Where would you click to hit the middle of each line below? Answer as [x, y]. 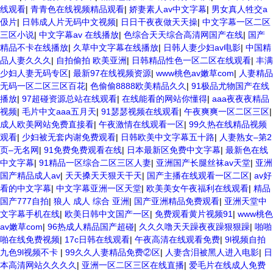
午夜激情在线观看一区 [141, 124]
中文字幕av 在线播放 [79, 35]
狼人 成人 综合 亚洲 [91, 201]
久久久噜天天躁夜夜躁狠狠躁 [194, 227]
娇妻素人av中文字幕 [168, 9]
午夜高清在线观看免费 [177, 239]
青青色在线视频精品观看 [77, 9]
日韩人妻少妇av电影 [202, 48]
